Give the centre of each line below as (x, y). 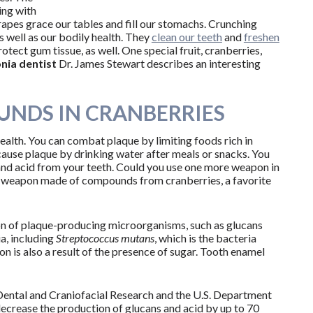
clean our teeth (187, 37)
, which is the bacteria (205, 238)
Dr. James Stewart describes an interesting (158, 64)
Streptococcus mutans (105, 238)
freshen (261, 37)
